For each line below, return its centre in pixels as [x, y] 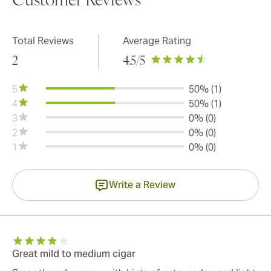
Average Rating [157, 41]
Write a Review [142, 185]
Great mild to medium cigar [74, 254]
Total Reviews [43, 41]
